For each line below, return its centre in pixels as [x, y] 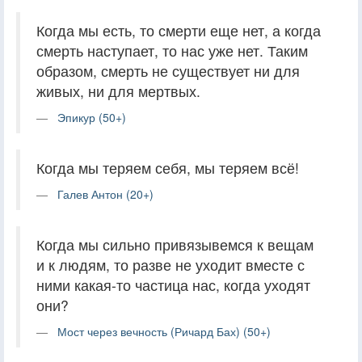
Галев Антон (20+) [105, 194]
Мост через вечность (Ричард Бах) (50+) [164, 331]
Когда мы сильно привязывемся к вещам [175, 244]
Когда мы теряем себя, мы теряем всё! [168, 167]
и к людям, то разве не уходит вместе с [170, 264]
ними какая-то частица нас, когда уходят [173, 284]
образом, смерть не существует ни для [168, 70]
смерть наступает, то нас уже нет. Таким [172, 50]
